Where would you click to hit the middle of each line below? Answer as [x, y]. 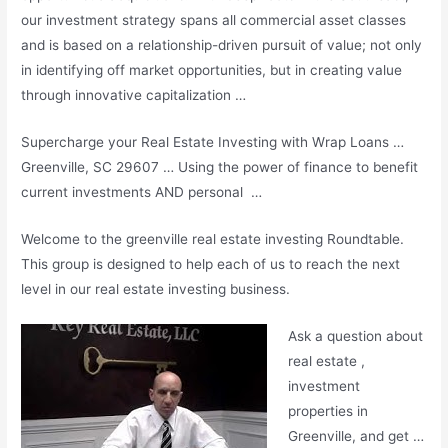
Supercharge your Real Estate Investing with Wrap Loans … [213, 142]
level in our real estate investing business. [156, 288]
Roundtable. [364, 238]
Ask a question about [355, 335]
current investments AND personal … [142, 192]
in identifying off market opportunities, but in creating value [212, 70]
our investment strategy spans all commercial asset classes [214, 20]
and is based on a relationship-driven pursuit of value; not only [222, 45]
